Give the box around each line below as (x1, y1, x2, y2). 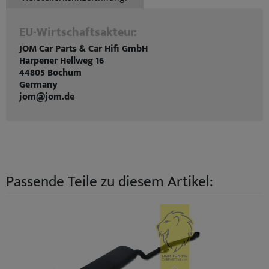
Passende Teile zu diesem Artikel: (6, 169, 213, 194)
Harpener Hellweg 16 (19, 53, 104, 69)
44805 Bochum (19, 65, 82, 81)
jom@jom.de (19, 89, 74, 105)
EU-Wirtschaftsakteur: (19, 22, 137, 43)
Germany (19, 77, 58, 93)
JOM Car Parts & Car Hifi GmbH (19, 41, 148, 57)
